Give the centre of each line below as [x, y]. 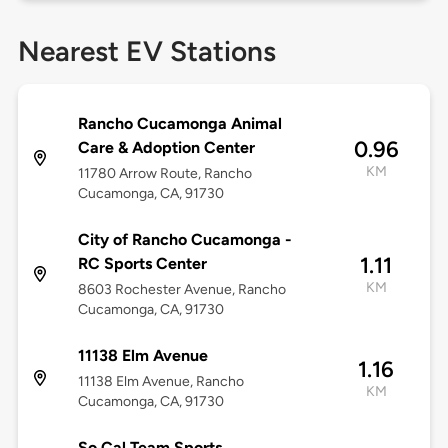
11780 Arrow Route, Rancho [164, 174]
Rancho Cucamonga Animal [179, 124]
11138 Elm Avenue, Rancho [160, 382]
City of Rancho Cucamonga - [184, 240]
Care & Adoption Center [166, 148]
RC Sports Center [142, 264]
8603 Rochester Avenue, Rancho [181, 290]
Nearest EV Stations [146, 51]
